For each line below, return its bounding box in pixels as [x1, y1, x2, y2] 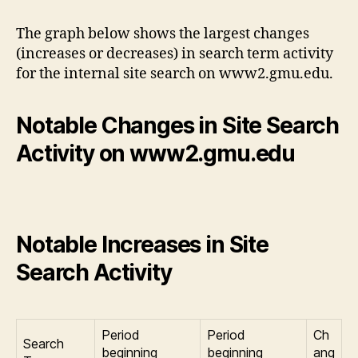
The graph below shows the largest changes [16, 25, 309, 44]
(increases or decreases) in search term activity [16, 45, 333, 64]
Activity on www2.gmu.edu [16, 140, 296, 168]
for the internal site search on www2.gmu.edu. [16, 65, 333, 84]
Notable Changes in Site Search [16, 112, 340, 140]
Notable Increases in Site [16, 231, 268, 259]
